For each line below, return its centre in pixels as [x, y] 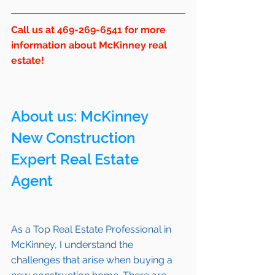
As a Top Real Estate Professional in [92, 230]
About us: [46, 117]
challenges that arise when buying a [93, 260]
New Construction [75, 138]
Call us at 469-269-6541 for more [90, 30]
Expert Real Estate [77, 160]
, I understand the [95, 245]
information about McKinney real [90, 45]
